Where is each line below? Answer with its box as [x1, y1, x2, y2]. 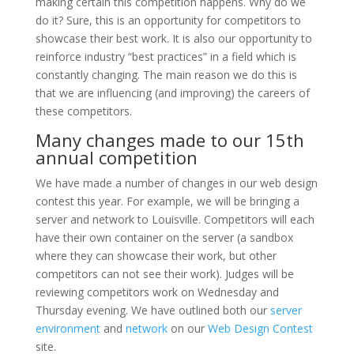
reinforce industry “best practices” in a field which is [35, 48, 296, 64]
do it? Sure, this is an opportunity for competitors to [35, 12, 301, 28]
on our [167, 320, 208, 336]
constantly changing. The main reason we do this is [35, 66, 297, 82]
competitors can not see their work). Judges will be [35, 265, 294, 281]
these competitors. [35, 103, 132, 119]
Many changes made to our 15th [35, 127, 304, 152]
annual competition [35, 145, 198, 169]
